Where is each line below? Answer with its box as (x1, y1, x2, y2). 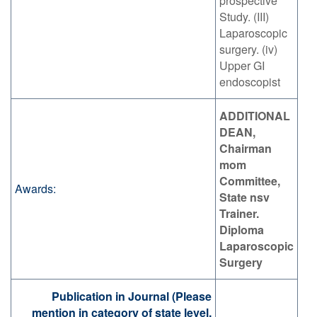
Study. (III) (219, 8, 269, 25)
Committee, (219, 173, 280, 190)
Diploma (219, 221, 264, 238)
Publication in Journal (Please (52, 288, 212, 305)
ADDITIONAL (219, 108, 290, 125)
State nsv (219, 189, 270, 206)
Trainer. (219, 205, 259, 222)
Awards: (15, 180, 56, 197)
